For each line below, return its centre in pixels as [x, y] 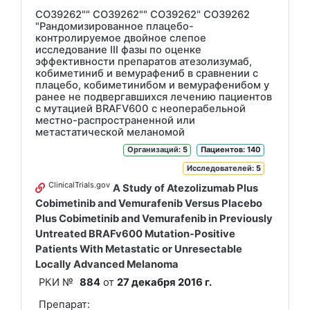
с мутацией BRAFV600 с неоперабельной [140, 108]
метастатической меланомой [110, 132]
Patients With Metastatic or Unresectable [139, 249]
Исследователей [219, 168]
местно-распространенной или [115, 120]
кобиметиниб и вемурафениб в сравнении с [147, 73]
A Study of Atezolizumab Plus [185, 188]
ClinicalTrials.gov [79, 184]
